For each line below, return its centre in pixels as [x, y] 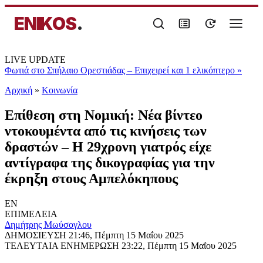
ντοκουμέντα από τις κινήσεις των [106, 131]
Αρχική [18, 90]
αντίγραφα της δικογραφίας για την [110, 162]
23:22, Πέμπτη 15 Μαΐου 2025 [179, 245]
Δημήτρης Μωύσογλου [48, 224]
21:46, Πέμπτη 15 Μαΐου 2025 [126, 235]
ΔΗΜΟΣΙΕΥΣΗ [37, 235]
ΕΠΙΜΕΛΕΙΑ [31, 214]
